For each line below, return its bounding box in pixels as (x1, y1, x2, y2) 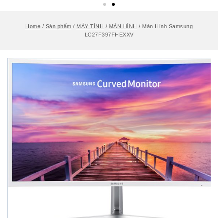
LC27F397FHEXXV (84, 32, 134, 37)
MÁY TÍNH (76, 23, 104, 29)
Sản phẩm (45, 23, 72, 29)
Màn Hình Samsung (142, 23, 193, 29)
